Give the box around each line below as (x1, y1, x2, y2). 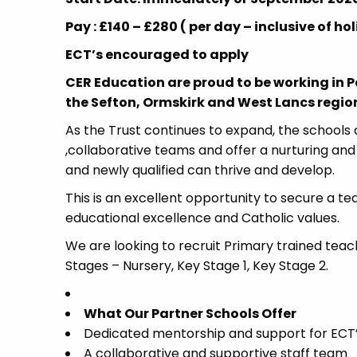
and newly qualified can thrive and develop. (65, 161, 335, 179)
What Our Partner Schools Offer (84, 304, 296, 323)
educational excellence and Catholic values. (65, 209, 339, 227)
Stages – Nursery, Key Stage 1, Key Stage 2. (65, 257, 328, 275)
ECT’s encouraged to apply (65, 45, 249, 64)
